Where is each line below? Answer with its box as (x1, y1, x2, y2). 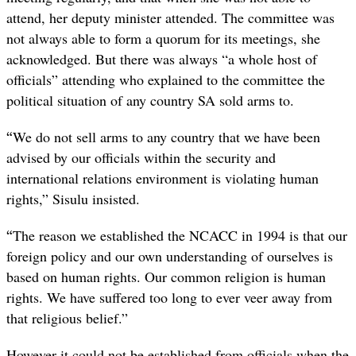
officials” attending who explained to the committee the (6, 70, 325, 89)
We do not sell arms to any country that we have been (13, 127, 320, 147)
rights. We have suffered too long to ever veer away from (6, 288, 332, 308)
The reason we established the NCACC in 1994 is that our (13, 226, 347, 246)
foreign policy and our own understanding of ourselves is (6, 246, 333, 266)
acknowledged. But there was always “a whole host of (6, 49, 317, 68)
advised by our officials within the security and (6, 148, 276, 168)
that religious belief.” (6, 308, 128, 328)
